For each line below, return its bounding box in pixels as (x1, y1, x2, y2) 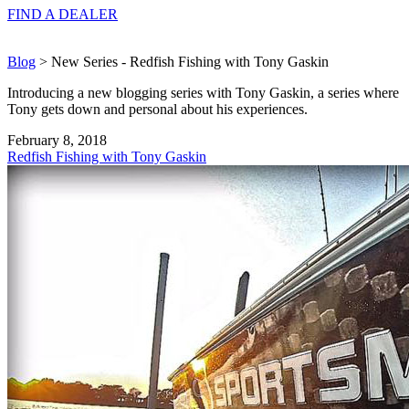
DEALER (58, 6, 118, 23)
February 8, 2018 (7, 132, 107, 149)
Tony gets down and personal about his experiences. (7, 101, 308, 118)
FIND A (7, 6, 58, 23)
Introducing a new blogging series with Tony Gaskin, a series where (7, 85, 399, 101)
